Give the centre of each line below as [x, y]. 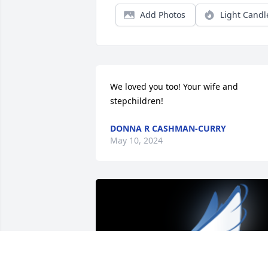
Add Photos [163, 14]
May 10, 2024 [136, 140]
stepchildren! [137, 100]
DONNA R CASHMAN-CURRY [168, 128]
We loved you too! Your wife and [174, 86]
